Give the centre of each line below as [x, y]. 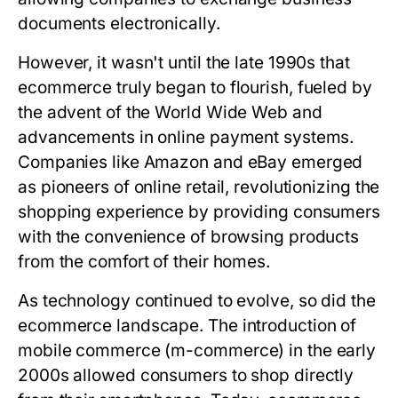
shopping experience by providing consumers [199, 212]
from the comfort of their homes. [144, 262]
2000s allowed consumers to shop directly [186, 375]
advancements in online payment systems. [186, 137]
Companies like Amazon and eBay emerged [191, 162]
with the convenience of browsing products [189, 237]
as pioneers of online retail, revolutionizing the [199, 187]
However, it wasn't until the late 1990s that [184, 63]
